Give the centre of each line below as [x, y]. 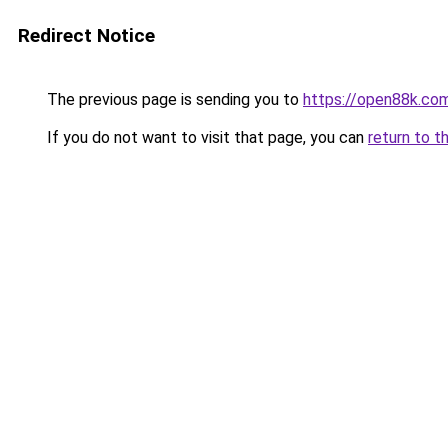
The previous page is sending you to [173, 99]
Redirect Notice [86, 35]
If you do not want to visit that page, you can [205, 137]
